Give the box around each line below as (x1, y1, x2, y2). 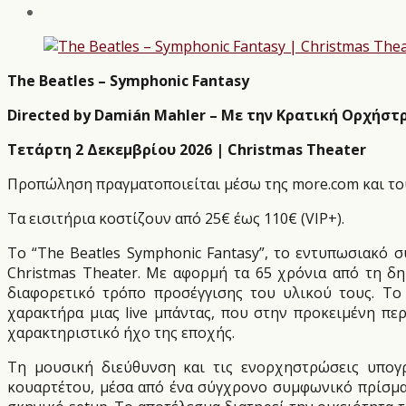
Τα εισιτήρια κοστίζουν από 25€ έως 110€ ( (7, 208, 305, 229)
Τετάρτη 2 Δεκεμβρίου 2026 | (7, 140, 227, 160)
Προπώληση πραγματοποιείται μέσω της (7, 174, 292, 195)
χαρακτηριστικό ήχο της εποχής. (7, 323, 235, 343)
